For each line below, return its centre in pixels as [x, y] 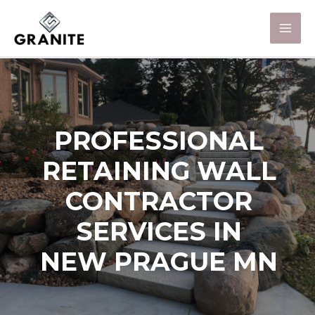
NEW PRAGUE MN [159, 261]
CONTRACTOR [159, 201]
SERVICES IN [159, 231]
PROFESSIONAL [159, 140]
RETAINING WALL [159, 171]
